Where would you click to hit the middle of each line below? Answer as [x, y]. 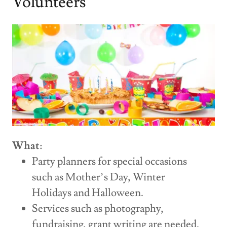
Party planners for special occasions [110, 161]
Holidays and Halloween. [90, 193]
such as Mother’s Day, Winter [99, 177]
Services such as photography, [98, 209]
